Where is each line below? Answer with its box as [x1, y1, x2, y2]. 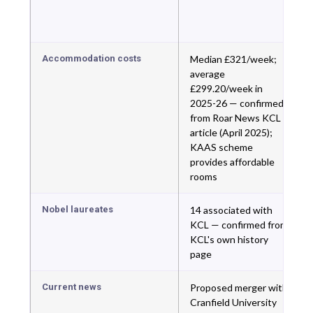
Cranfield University [190, 296, 277, 308]
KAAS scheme [190, 141, 253, 153]
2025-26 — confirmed [190, 97, 284, 109]
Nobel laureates [42, 204, 113, 214]
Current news [42, 282, 101, 292]
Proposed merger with [190, 282, 288, 293]
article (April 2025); [190, 126, 272, 138]
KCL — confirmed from [190, 219, 288, 231]
